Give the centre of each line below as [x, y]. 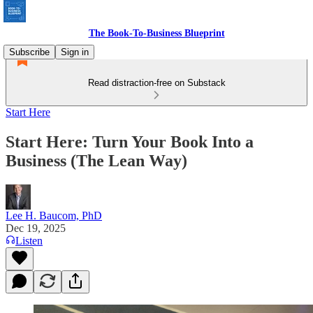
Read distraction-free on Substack [156, 83]
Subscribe [29, 52]
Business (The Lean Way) [96, 160]
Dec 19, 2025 [36, 228]
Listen [29, 240]
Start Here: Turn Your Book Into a [130, 141]
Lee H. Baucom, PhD [54, 215]
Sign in [75, 52]
